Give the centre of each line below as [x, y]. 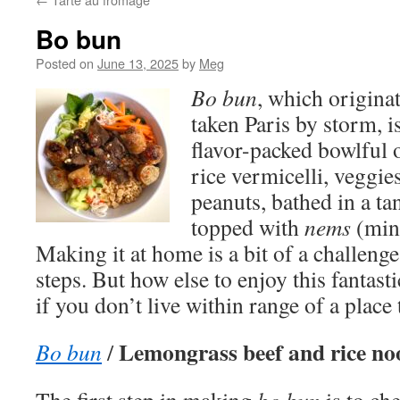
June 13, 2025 [138, 63]
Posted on [65, 63]
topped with [248, 227]
